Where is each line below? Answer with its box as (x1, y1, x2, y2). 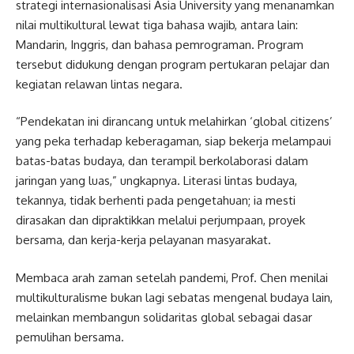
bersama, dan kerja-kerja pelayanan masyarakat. (16, 232, 271, 248)
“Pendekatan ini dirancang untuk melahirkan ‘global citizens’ (16, 114, 333, 130)
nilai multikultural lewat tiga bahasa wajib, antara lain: (16, 17, 298, 32)
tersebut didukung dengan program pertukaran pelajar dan (16, 56, 330, 72)
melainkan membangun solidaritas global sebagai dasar (16, 309, 312, 325)
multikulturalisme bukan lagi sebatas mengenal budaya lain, (16, 289, 333, 305)
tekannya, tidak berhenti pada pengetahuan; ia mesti (16, 193, 296, 209)
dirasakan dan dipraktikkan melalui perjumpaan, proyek (16, 213, 305, 228)
